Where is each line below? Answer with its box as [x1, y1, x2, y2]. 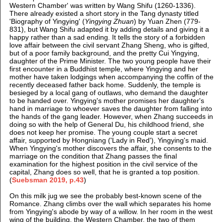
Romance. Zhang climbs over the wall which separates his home [9, 200, 211, 208]
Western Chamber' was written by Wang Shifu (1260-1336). [9, 1, 196, 10]
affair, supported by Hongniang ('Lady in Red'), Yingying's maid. [9, 136, 208, 145]
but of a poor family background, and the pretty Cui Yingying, [9, 49, 199, 57]
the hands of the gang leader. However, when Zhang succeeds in [9, 112, 213, 121]
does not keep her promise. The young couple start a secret [9, 128, 197, 137]
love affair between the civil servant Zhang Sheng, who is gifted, [9, 41, 209, 50]
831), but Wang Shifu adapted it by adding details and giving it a [9, 25, 209, 34]
